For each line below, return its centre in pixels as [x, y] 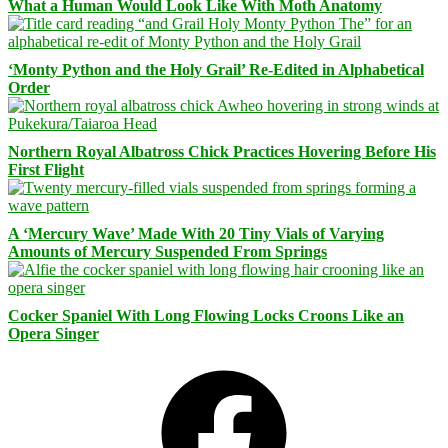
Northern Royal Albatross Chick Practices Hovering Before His [222, 152]
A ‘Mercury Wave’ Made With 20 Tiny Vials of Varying [196, 234]
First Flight [46, 170]
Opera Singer [53, 334]
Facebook [104, 365]
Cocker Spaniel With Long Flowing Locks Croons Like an [206, 316]
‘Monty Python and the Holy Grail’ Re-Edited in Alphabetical [216, 70]
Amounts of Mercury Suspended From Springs [167, 252]
